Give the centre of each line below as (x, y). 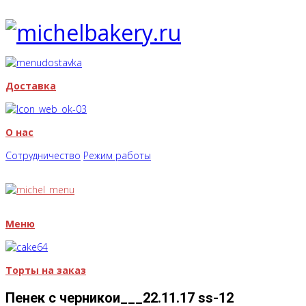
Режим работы (117, 155)
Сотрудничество (43, 155)
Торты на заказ (46, 270)
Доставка (31, 86)
